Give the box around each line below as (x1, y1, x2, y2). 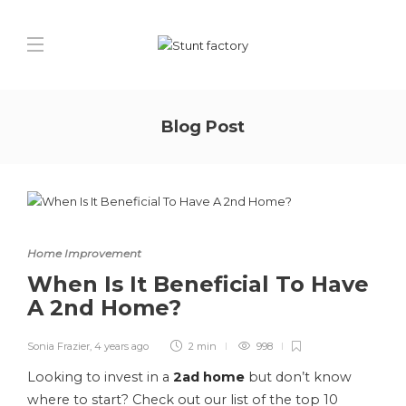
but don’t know (245, 369, 352, 385)
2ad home (173, 369, 245, 385)
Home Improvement (27, 246, 141, 260)
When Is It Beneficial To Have (27, 271, 369, 297)
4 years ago (94, 340, 149, 353)
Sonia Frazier (27, 340, 90, 353)
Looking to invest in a (27, 369, 169, 385)
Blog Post (161, 117, 245, 137)
